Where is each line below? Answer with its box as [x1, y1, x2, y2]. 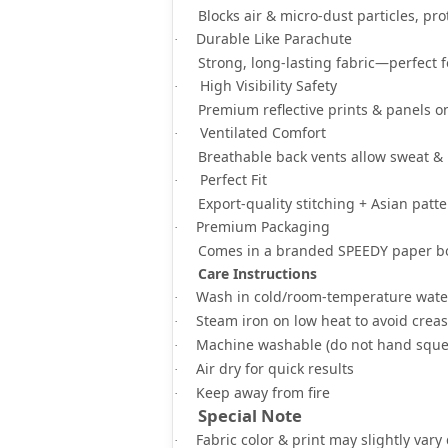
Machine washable [196, 334, 322, 354]
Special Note [198, 403, 302, 427]
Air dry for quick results [196, 358, 354, 378]
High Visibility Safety [196, 75, 337, 95]
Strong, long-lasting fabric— [198, 52, 389, 72]
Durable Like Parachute [196, 28, 352, 48]
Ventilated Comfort [196, 122, 326, 142]
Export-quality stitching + [198, 193, 371, 213]
